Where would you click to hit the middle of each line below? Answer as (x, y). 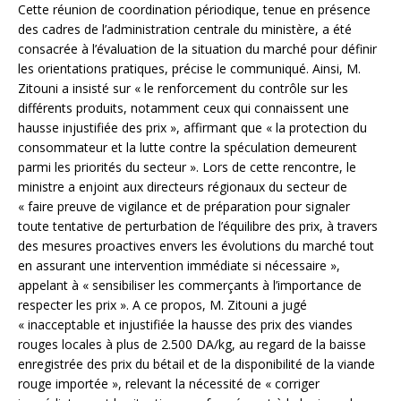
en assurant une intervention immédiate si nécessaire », (179, 266)
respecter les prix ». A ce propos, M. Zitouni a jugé (162, 305)
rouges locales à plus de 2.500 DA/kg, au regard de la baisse (192, 345)
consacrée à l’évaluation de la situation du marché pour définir (197, 49)
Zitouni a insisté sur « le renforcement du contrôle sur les (183, 89)
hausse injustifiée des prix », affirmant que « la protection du (192, 128)
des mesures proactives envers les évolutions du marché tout (196, 246)
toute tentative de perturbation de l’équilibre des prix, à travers (198, 226)
